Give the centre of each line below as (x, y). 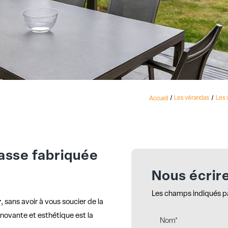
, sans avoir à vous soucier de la (52, 203)
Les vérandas (191, 98)
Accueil (159, 98)
